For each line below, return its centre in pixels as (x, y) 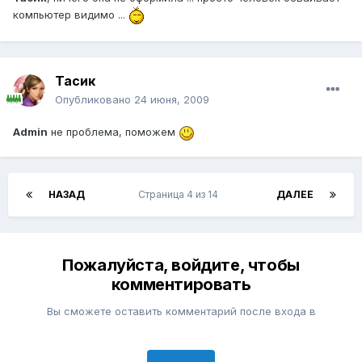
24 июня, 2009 (172, 100)
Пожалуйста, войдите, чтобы (181, 265)
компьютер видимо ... (71, 14)
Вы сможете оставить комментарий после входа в (181, 311)
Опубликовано (95, 100)
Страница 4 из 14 (181, 195)
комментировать (181, 285)
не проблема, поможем (113, 132)
